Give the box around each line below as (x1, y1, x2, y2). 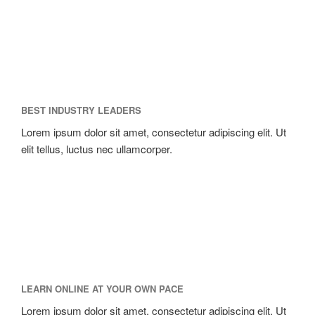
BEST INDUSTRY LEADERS (21, 103, 141, 117)
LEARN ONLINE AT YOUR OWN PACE (21, 282, 184, 295)
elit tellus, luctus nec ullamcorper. (21, 141, 172, 156)
